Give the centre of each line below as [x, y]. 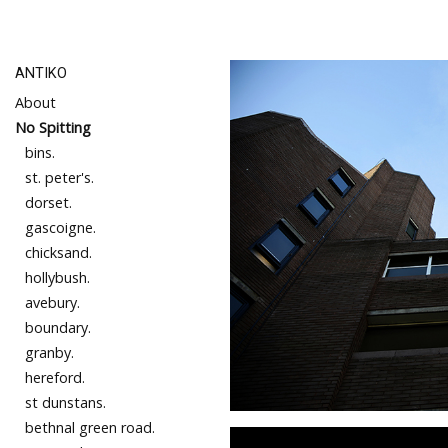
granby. [49, 352]
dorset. [48, 202]
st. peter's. [59, 177]
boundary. [58, 327]
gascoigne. [60, 227]
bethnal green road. [90, 427]
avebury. [52, 302]
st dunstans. [65, 402]
